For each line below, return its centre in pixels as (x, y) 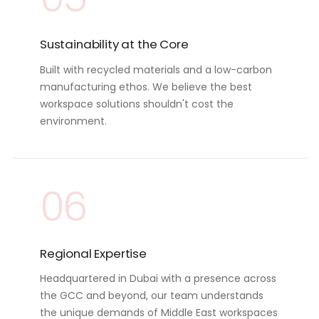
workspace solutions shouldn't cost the (137, 104)
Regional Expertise (93, 253)
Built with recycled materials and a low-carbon (156, 69)
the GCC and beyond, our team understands (152, 295)
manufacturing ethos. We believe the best (146, 87)
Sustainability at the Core (114, 45)
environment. (73, 121)
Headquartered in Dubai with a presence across (158, 278)
